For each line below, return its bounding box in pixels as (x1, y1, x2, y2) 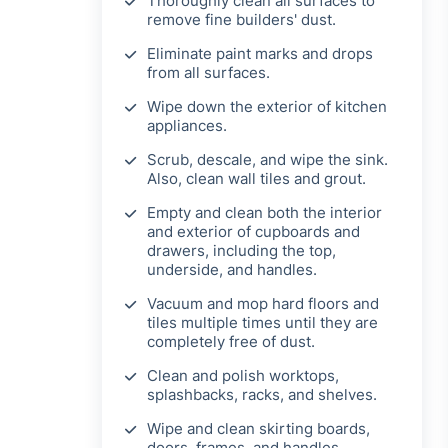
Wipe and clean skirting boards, (147, 419, 370, 439)
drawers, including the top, (147, 241, 336, 261)
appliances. (147, 116, 227, 136)
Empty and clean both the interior (147, 203, 382, 223)
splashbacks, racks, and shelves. (147, 385, 377, 405)
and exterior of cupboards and (147, 222, 360, 242)
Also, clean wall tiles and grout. (147, 169, 366, 189)
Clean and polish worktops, (147, 366, 339, 386)
